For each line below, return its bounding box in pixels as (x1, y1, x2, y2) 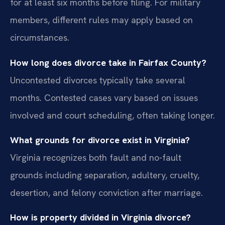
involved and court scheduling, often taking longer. (10, 109, 215, 121)
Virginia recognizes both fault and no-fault (10, 151, 181, 163)
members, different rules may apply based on (10, 14, 193, 26)
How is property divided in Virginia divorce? (10, 211, 191, 223)
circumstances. (10, 32, 69, 44)
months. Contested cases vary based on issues (10, 91, 198, 103)
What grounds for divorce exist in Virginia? (10, 134, 190, 146)
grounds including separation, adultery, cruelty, (10, 169, 199, 181)
